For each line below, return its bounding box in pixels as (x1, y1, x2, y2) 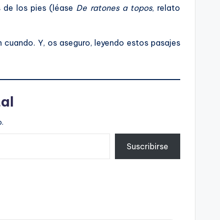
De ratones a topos (76, 3, 152, 13)
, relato (152, 3, 181, 13)
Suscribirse (127, 141, 168, 151)
